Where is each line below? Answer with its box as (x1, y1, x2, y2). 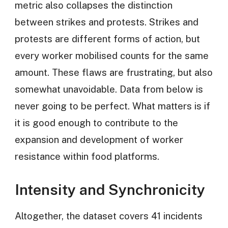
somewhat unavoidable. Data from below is (14, 83, 203, 95)
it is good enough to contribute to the (14, 117, 178, 129)
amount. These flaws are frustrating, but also (14, 67, 213, 78)
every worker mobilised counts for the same (14, 50, 209, 62)
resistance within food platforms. (14, 151, 159, 162)
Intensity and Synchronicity (14, 181, 205, 199)
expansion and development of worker (14, 134, 183, 146)
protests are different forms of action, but (14, 33, 200, 45)
